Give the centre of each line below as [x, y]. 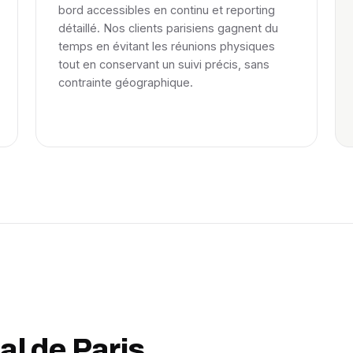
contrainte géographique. [126, 82]
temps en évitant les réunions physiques [167, 46]
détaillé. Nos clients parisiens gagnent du [169, 28]
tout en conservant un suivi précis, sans [164, 64]
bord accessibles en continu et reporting [167, 10]
